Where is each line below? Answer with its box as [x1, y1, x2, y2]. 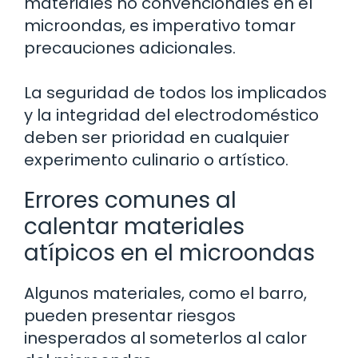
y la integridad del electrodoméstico [24, 103, 319, 126]
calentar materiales [24, 210, 245, 242]
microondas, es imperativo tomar [24, 14, 296, 37]
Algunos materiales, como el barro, [24, 281, 307, 304]
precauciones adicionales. [24, 36, 236, 59]
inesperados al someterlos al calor [24, 326, 307, 349]
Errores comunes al [24, 184, 237, 216]
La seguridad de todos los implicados [24, 81, 327, 104]
